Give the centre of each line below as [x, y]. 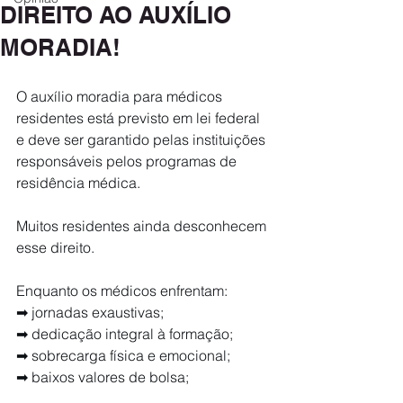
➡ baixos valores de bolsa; [103, 377]
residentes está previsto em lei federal [140, 118]
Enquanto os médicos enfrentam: [122, 291]
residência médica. [78, 183]
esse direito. [55, 247]
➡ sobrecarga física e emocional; [123, 355]
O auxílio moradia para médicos [121, 96]
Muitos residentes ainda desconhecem [143, 226]
